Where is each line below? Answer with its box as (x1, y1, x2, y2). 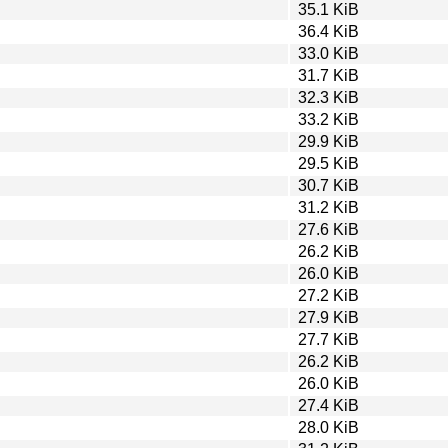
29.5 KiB (298, 154, 359, 172)
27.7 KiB (298, 330, 359, 348)
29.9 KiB (298, 132, 359, 150)
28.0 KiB (298, 418, 359, 436)
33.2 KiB (298, 110, 359, 128)
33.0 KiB (298, 44, 359, 62)
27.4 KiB (298, 396, 359, 414)
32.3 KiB (298, 88, 359, 106)
